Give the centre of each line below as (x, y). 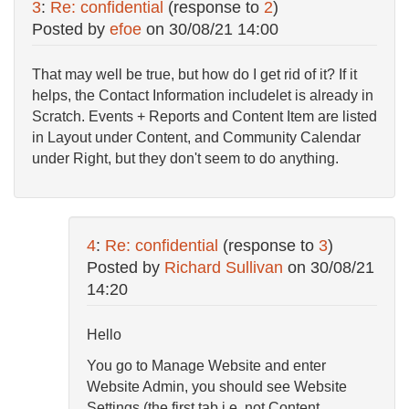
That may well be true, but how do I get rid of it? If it (194, 75)
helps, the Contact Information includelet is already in (203, 96)
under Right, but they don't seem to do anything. (185, 159)
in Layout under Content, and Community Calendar (196, 138)
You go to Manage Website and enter (206, 366)
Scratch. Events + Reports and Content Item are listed (204, 117)
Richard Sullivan (224, 267)
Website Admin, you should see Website (217, 387)
